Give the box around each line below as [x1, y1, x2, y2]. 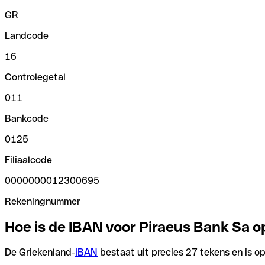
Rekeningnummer [5, 195, 80, 207]
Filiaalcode [5, 154, 52, 166]
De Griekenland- [5, 246, 75, 258]
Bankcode [5, 112, 49, 124]
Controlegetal [5, 71, 66, 83]
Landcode [5, 30, 49, 41]
